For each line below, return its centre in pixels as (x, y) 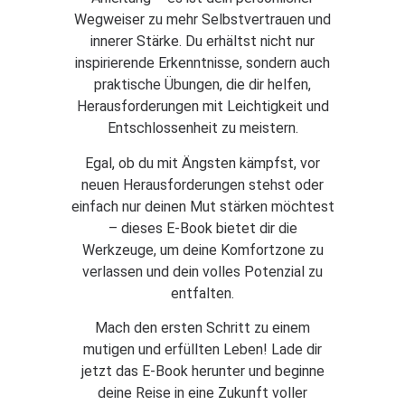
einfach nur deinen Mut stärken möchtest (202, 206)
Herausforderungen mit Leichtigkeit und (202, 107)
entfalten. (202, 293)
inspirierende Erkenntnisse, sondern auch (202, 63)
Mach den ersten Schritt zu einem (202, 328)
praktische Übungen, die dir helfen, (202, 85)
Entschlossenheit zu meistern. (202, 128)
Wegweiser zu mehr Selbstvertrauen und (202, 20)
